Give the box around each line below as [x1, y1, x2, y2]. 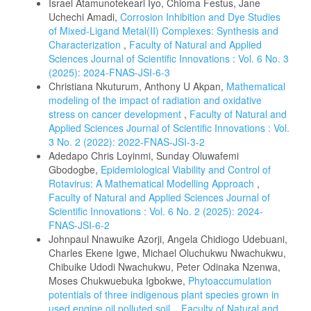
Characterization [49, 37, 124, 52]
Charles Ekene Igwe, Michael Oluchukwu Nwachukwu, [49, 246, 286, 260]
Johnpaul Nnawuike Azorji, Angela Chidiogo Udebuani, [49, 232, 287, 246]
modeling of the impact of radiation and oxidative [49, 93, 262, 108]
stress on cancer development [49, 107, 184, 121]
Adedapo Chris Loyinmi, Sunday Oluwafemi [49, 149, 239, 163]
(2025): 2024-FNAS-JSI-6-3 [49, 65, 170, 80]
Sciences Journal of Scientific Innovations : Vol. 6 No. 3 [49, 51, 289, 66]
